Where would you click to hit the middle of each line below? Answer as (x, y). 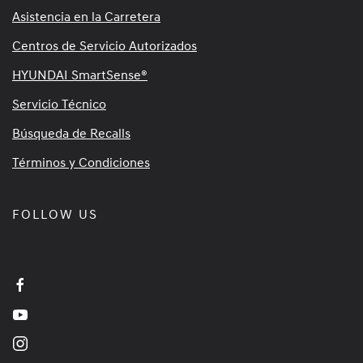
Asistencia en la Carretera (86, 17)
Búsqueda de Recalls (71, 133)
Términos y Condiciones (81, 162)
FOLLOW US (55, 214)
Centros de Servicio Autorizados (105, 46)
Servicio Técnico (59, 104)
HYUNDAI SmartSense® (80, 75)
